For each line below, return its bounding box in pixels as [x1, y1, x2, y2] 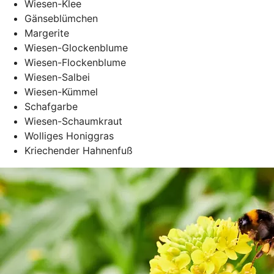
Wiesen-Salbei [24, 70, 90, 83]
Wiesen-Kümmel [24, 85, 98, 98]
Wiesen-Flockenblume [24, 56, 126, 68]
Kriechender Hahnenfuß [24, 144, 133, 157]
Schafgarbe [24, 100, 78, 113]
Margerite [24, 26, 69, 39]
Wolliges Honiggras [24, 129, 114, 142]
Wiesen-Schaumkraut [24, 114, 122, 127]
